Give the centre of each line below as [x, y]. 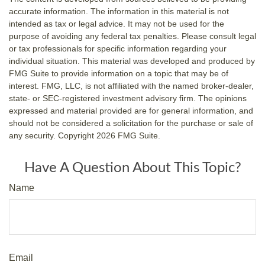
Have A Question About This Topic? [132, 168]
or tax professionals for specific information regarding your [118, 48]
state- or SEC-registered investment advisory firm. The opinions [128, 98]
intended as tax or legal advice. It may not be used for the [117, 23]
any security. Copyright [53, 135]
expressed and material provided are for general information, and [131, 110]
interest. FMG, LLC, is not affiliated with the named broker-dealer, [131, 85]
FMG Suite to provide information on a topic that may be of [119, 73]
